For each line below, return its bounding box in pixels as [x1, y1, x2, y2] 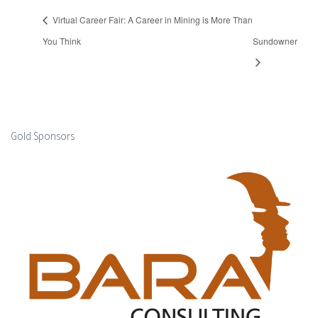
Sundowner [253, 34, 298, 47]
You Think [43, 34, 81, 47]
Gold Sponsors [11, 129, 75, 143]
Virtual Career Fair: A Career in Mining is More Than [50, 13, 253, 26]
